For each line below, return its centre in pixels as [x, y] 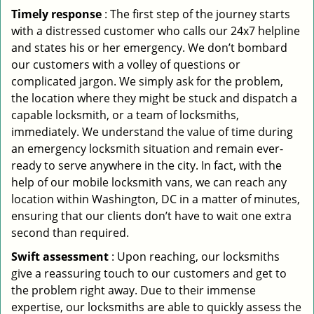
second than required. [70, 233]
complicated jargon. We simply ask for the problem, [147, 81]
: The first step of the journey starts [196, 14]
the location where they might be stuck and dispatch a [154, 98]
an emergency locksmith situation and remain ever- [147, 149]
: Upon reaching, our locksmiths [194, 257]
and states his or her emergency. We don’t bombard [149, 48]
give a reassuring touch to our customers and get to [149, 273]
